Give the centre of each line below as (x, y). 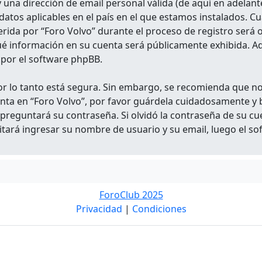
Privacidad (99, 209)
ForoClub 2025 (131, 195)
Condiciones (159, 209)
